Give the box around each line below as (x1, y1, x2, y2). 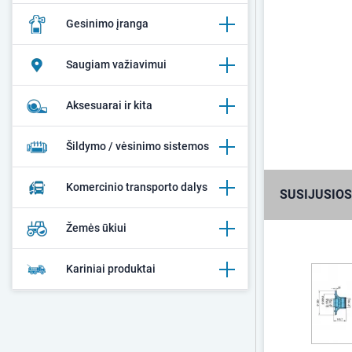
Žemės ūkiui (66, 222, 126, 234)
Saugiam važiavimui (66, 58, 167, 71)
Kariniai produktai (66, 262, 156, 275)
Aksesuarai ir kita (66, 99, 152, 112)
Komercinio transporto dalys (66, 181, 207, 193)
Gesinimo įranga (66, 17, 148, 30)
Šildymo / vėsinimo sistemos (66, 140, 209, 152)
